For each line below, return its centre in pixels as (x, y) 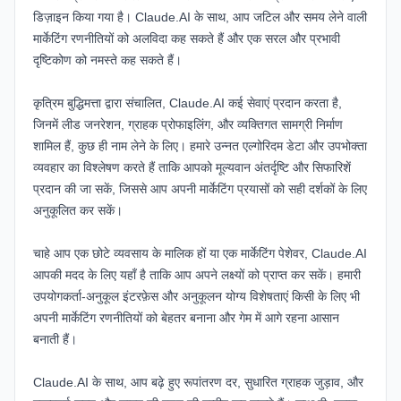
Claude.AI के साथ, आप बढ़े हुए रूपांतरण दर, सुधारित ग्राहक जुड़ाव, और (198, 383)
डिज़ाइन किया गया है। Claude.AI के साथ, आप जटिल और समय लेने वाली (200, 17)
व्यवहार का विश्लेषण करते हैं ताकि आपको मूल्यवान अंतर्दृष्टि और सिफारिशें (192, 168)
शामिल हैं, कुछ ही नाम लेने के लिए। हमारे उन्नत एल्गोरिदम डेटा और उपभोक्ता (200, 146)
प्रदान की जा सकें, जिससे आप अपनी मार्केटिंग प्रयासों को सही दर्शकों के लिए (200, 189)
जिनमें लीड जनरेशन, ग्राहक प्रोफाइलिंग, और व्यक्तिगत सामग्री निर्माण (188, 125)
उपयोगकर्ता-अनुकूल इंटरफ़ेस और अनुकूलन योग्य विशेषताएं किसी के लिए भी (196, 297)
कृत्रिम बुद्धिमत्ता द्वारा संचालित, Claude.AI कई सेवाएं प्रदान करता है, (188, 103)
